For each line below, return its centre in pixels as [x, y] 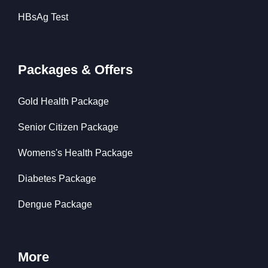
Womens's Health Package [75, 153]
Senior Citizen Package [68, 127]
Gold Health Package [63, 102]
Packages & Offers [75, 70]
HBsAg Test [43, 17]
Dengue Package [55, 205]
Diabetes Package [57, 179]
